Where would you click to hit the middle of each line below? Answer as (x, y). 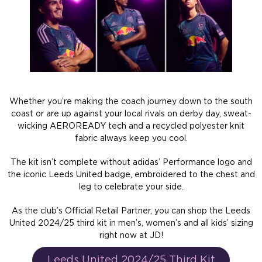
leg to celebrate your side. (131, 187)
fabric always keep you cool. (131, 139)
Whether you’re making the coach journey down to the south (131, 102)
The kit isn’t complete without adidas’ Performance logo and (131, 163)
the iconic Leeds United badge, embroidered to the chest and (131, 175)
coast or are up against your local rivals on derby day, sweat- (131, 114)
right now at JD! (131, 236)
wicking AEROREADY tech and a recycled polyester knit (131, 127)
